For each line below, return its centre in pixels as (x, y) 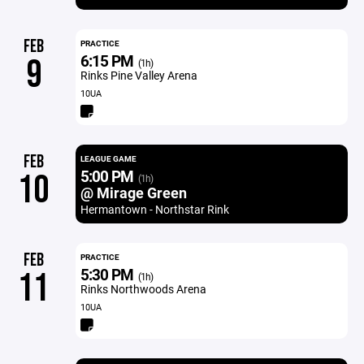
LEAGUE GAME (108, 158)
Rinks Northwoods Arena (143, 289)
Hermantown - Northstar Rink (154, 209)
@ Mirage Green (133, 193)
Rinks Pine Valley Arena (139, 75)
